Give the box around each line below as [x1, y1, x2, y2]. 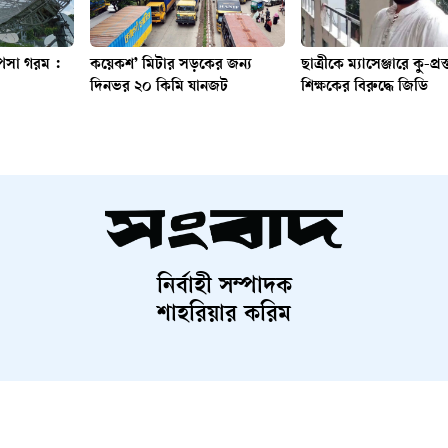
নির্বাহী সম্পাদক [156, 274, 292, 301]
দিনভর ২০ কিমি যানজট [89, 78, 228, 96]
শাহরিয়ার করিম [157, 302, 291, 329]
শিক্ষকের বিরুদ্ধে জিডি [301, 78, 429, 96]
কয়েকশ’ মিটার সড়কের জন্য [89, 56, 252, 74]
